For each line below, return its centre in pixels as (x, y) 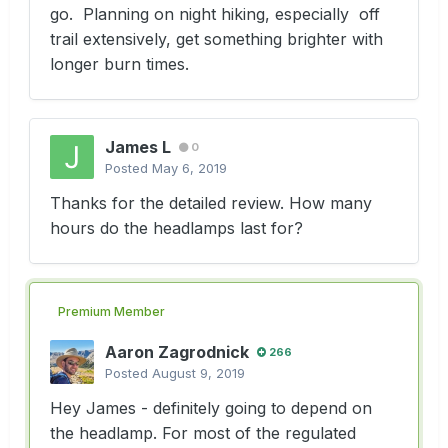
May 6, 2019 (189, 168)
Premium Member (111, 311)
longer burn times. (124, 64)
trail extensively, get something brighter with (216, 39)
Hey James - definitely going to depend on (211, 407)
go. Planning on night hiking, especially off (215, 14)
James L (138, 147)
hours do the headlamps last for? (179, 228)
